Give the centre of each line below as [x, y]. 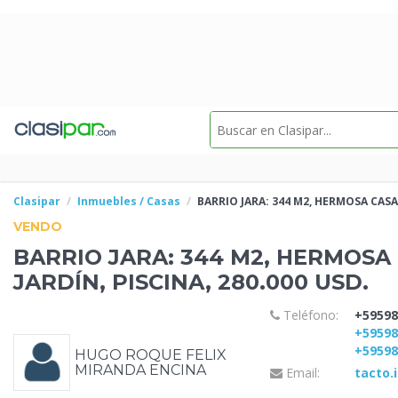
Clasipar [37, 201]
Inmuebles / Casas [129, 201]
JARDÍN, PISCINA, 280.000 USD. [191, 282]
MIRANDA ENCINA [140, 370]
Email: [301, 373]
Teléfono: [309, 314]
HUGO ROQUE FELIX [151, 355]
